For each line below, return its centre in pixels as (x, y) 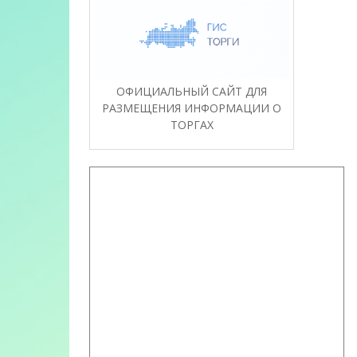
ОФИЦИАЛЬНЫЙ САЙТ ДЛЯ (192, 92)
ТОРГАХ (192, 125)
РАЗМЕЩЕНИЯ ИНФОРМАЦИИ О (192, 108)
